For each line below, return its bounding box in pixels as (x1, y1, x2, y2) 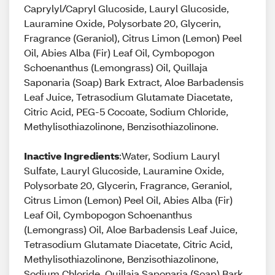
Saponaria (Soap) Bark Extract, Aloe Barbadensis (24, 76, 244, 88)
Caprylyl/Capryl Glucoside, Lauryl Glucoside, (24, 2, 229, 15)
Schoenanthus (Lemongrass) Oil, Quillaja (24, 61, 207, 74)
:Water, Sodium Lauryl (119, 149, 220, 162)
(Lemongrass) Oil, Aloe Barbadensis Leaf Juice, (24, 223, 238, 236)
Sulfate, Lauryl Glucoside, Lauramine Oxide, (24, 164, 224, 177)
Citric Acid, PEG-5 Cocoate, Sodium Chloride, (24, 105, 228, 118)
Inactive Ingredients (24, 149, 119, 162)
